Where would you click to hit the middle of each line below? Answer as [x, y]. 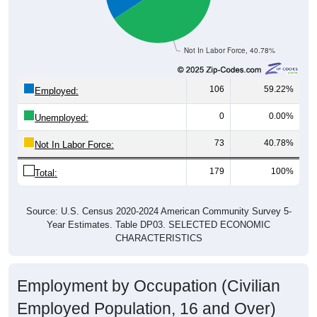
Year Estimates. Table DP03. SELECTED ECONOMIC [158, 211]
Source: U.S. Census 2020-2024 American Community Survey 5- [158, 197]
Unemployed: [62, 104]
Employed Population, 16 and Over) [146, 295]
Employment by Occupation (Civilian [149, 272]
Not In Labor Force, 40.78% [229, 37]
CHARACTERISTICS [158, 224]
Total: [46, 159]
